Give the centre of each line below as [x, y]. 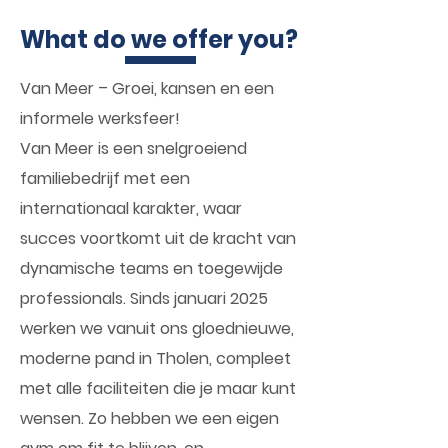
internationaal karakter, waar [131, 208]
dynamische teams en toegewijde [151, 268]
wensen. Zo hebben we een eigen [149, 418]
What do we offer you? [159, 39]
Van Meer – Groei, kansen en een [147, 88]
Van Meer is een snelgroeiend [133, 148]
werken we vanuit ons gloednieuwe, [157, 328]
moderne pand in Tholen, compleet [155, 358]
